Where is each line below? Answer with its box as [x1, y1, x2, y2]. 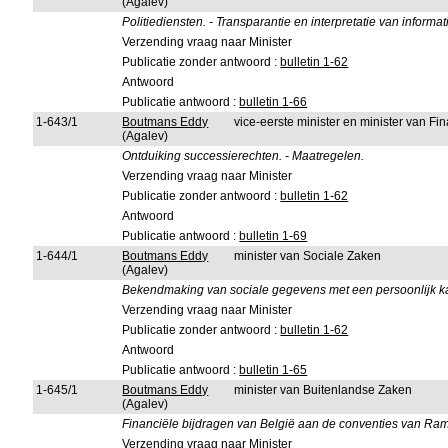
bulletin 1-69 [239, 229, 308, 243]
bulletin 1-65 [239, 363, 308, 377]
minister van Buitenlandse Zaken [234, 383, 413, 397]
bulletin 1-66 [239, 95, 308, 109]
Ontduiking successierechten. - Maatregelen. [122, 149, 365, 163]
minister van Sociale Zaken [234, 249, 382, 263]
